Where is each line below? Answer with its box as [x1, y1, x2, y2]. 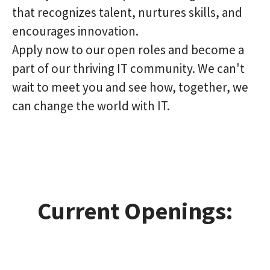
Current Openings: [37, 195, 233, 226]
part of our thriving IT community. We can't [12, 60, 245, 77]
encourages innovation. [12, 22, 139, 39]
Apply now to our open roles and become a [12, 41, 244, 58]
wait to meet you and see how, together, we [12, 78, 248, 95]
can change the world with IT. [12, 97, 170, 114]
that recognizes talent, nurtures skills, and [12, 4, 242, 20]
